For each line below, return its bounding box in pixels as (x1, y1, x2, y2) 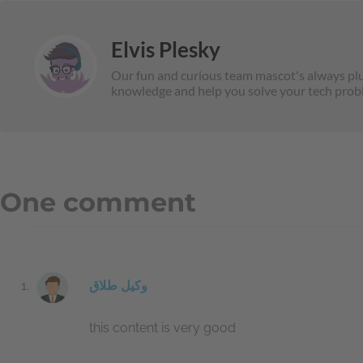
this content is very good (89, 319, 236, 335)
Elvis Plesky (111, 36, 220, 62)
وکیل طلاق (89, 277, 147, 293)
